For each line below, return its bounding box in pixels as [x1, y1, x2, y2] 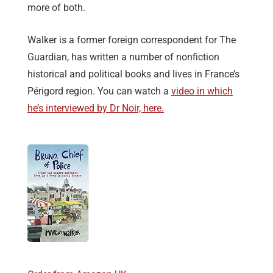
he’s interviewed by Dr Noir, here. [27, 102, 164, 115]
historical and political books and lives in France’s [27, 68, 239, 80]
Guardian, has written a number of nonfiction [27, 51, 219, 63]
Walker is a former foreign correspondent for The [27, 34, 236, 46]
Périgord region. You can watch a [27, 85, 171, 97]
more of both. [27, 2, 85, 14]
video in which [171, 85, 233, 97]
